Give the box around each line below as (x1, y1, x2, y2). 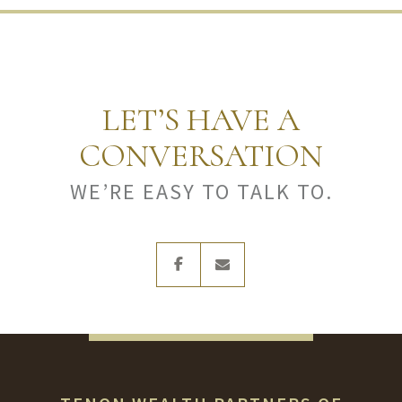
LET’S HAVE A (102, 100, 300, 139)
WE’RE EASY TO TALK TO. (69, 178, 333, 205)
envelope (244, 240, 301, 258)
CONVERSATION (79, 136, 323, 175)
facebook (200, 240, 258, 258)
